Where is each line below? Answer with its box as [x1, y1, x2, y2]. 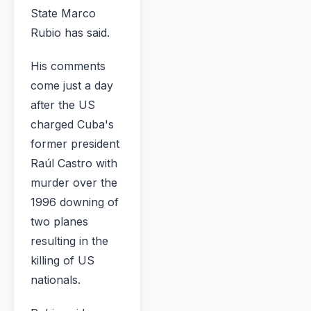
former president [31, 137, 119, 151]
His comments [31, 59, 106, 74]
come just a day [31, 78, 113, 93]
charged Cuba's [31, 117, 114, 132]
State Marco [31, 6, 96, 21]
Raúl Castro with [31, 156, 117, 171]
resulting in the [31, 234, 108, 249]
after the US [31, 98, 95, 112]
